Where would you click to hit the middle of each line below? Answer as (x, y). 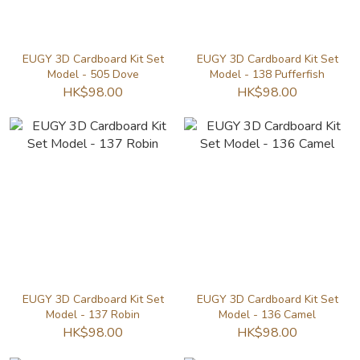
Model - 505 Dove (93, 74)
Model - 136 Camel (267, 315)
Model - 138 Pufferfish (267, 74)
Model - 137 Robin (93, 315)
